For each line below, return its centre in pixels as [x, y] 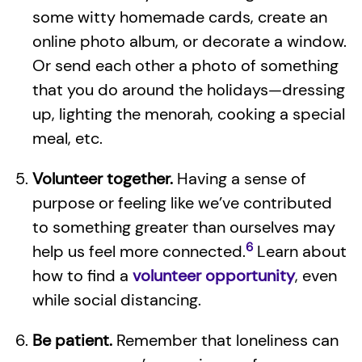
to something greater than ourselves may [184, 227]
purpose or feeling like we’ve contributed [182, 203]
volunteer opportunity [214, 276]
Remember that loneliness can [225, 340]
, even [316, 276]
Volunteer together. [103, 179]
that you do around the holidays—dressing [189, 90]
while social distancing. [117, 300]
